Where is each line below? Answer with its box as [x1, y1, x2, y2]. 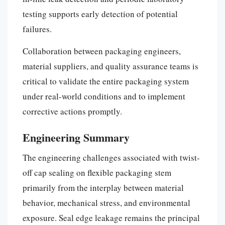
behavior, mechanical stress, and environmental [23, 196, 190, 208]
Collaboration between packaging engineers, [23, 45, 181, 57]
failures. [23, 23, 52, 35]
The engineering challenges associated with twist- [23, 151, 200, 163]
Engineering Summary [23, 129, 130, 146]
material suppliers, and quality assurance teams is [23, 60, 198, 72]
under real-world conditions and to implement [23, 90, 185, 102]
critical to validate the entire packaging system [23, 75, 189, 87]
